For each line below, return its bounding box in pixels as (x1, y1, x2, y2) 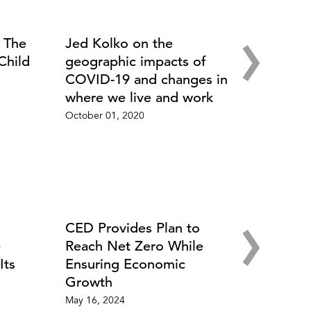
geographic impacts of (65, 53, 206, 71)
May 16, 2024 (65, 296, 125, 307)
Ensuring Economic (65, 255, 185, 274)
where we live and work (65, 89, 213, 107)
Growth (65, 274, 112, 292)
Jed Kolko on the (65, 35, 173, 53)
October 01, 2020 (65, 112, 144, 122)
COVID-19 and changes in (65, 71, 228, 89)
